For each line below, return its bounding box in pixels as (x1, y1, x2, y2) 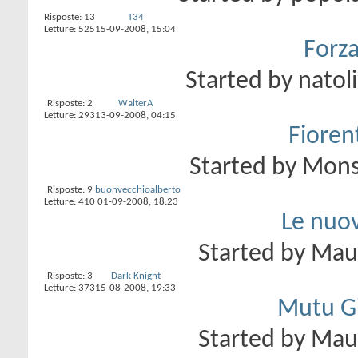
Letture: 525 (44, 24, 95, 34)
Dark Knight (110, 271, 161, 281)
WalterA (117, 98, 153, 109)
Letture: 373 (44, 283, 95, 293)
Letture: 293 (44, 110, 95, 121)
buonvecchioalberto (95, 185, 181, 195)
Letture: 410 (44, 197, 95, 207)
